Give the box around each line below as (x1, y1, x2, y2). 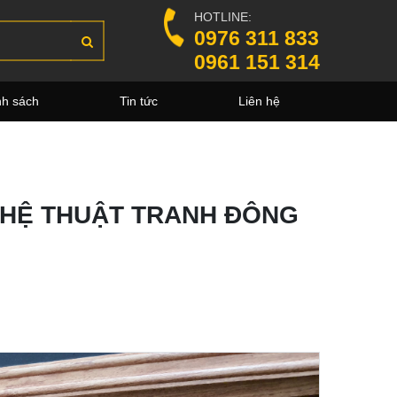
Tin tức (120, 94, 159, 108)
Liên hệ (237, 94, 280, 108)
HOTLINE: (194, 9, 252, 24)
